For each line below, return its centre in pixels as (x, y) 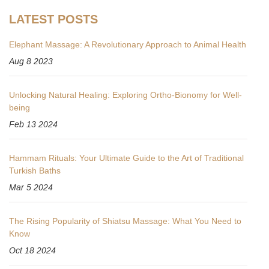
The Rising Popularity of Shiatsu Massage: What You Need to (125, 221)
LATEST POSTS (53, 19)
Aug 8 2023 (31, 61)
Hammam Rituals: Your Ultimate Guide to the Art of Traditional (126, 158)
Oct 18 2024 (32, 250)
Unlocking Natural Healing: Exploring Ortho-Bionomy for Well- (125, 95)
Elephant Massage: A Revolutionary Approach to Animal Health (128, 44)
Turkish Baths (35, 170)
